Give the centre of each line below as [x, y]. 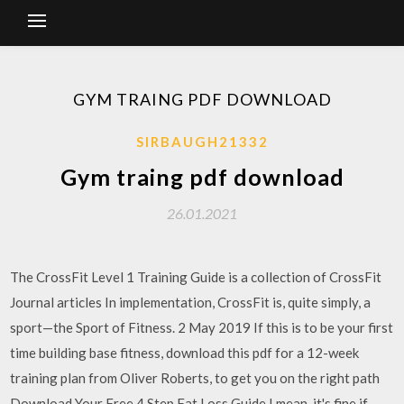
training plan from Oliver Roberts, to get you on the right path [197, 378]
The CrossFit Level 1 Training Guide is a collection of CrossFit [196, 277]
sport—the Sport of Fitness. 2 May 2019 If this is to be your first [202, 327]
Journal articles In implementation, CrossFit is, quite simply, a [191, 302]
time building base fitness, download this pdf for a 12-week [185, 353]
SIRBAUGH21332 [202, 142]
